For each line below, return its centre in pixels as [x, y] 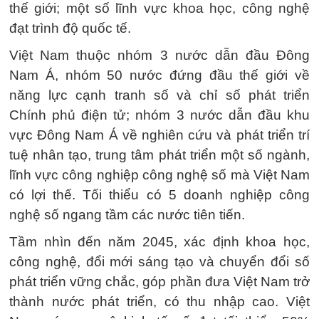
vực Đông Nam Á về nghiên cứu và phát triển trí [159, 135]
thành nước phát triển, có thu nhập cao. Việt [159, 302]
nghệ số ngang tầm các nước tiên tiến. [127, 215]
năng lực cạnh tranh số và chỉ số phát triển [159, 95]
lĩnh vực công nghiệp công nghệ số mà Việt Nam [159, 175]
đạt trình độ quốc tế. [70, 28]
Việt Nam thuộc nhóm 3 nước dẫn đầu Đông [159, 55]
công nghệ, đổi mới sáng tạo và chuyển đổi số [159, 262]
